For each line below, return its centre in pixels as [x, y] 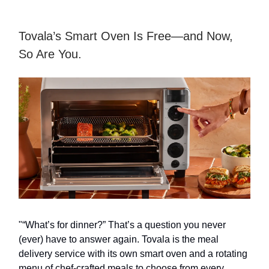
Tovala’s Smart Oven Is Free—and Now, [126, 36]
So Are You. [50, 54]
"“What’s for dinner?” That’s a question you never [122, 225]
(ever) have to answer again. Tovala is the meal [119, 239]
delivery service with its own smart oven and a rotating [133, 253]
